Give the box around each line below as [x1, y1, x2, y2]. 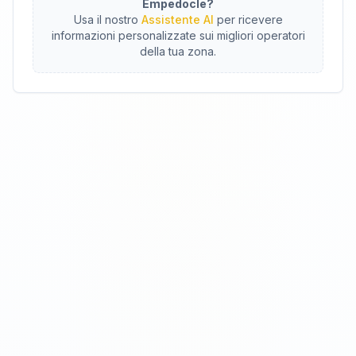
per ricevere [216, 13, 283, 26]
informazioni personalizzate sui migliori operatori [51, 29, 305, 42]
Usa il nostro [73, 13, 138, 26]
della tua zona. [140, 44, 216, 58]
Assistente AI [141, 13, 214, 26]
